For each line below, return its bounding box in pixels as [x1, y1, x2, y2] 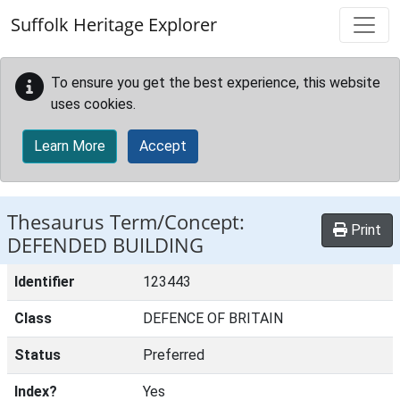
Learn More [34, 137, 105, 154]
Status [14, 346, 61, 363]
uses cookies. [51, 96, 136, 112]
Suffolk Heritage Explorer [11, 12, 217, 37]
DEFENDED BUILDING [7, 231, 204, 259]
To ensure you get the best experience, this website [51, 74, 380, 91]
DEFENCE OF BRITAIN [143, 310, 283, 327]
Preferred [143, 346, 204, 363]
